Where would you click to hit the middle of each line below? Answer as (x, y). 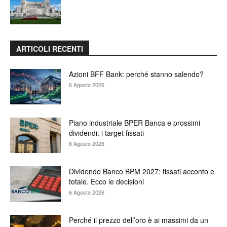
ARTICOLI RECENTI (50, 48)
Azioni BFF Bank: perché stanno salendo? (136, 74)
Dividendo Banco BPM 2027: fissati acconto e (142, 171)
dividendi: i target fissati (106, 133)
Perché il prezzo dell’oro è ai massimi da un (139, 220)
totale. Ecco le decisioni (106, 181)
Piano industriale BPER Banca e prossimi (135, 122)
